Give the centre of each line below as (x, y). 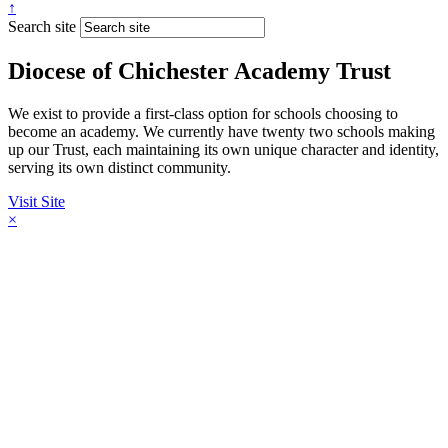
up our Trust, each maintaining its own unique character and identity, (223, 149)
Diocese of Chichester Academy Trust (199, 70)
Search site (42, 26)
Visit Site (36, 201)
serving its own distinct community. (119, 167)
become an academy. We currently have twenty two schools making (221, 131)
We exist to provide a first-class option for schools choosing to (203, 113)
